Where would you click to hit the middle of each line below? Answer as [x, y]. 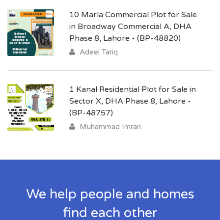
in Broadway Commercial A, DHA [130, 27]
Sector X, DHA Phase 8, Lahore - [130, 101]
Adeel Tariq [98, 52]
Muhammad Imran [109, 127]
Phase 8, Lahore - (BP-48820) [125, 38]
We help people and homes [110, 194]
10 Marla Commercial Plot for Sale [133, 15]
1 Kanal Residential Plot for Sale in [133, 89]
